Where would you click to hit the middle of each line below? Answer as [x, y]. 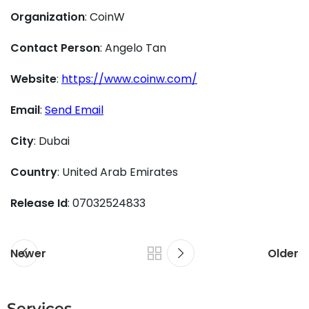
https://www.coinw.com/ [129, 79]
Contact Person [55, 48]
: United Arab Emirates [118, 172]
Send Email [74, 110]
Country [34, 172]
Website [33, 79]
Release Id [39, 203]
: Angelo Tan [133, 48]
